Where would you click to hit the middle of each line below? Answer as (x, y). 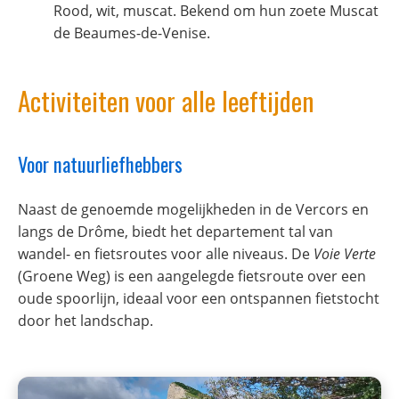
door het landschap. (85, 321)
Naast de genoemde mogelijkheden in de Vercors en (193, 210)
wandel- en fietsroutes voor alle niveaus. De (166, 254)
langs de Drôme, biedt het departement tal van (175, 232)
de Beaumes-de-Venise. (132, 33)
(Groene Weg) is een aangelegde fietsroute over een (192, 277)
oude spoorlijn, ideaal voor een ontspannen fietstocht (199, 299)
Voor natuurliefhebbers (100, 163)
